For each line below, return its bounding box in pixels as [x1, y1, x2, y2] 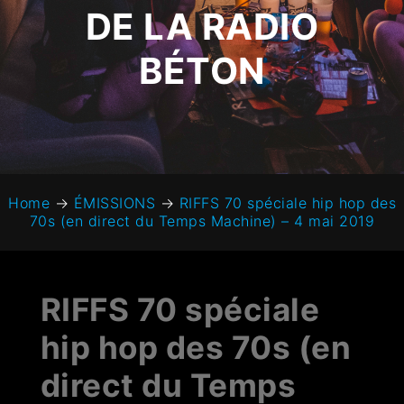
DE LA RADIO [85, 5, 319, 50]
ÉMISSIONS [73, 194, 155, 213]
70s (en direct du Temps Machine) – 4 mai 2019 [29, 212, 375, 231]
